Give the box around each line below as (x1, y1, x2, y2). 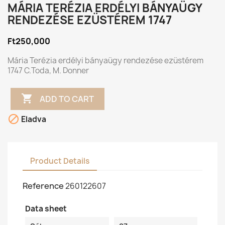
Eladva (20, 114, 46, 125)
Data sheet (25, 203, 67, 214)
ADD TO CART (40, 93, 94, 104)
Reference (23, 180, 64, 191)
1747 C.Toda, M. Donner (8, 65, 89, 76)
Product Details (30, 155, 89, 166)
